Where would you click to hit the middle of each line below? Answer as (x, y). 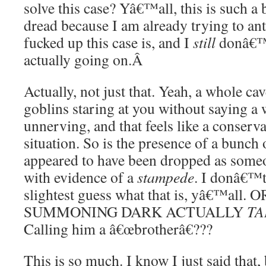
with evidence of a (80, 177)
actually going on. (78, 59)
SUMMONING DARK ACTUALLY (135, 211)
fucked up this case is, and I (108, 42)
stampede (166, 177)
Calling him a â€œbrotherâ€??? (118, 229)
